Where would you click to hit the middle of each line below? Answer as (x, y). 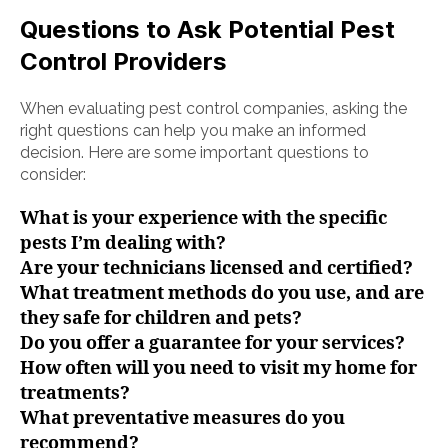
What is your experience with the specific (203, 218)
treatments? (75, 393)
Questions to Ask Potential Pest (207, 29)
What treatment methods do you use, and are (222, 293)
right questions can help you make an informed (193, 130)
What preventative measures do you (182, 418)
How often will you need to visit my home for (218, 368)
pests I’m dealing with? (123, 243)
